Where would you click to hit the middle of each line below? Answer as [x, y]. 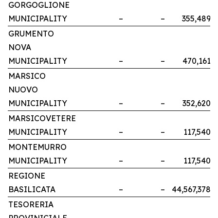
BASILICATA [32, 190]
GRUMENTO [31, 34]
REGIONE [27, 176]
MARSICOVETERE [42, 118]
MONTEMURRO [37, 147]
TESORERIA [31, 205]
